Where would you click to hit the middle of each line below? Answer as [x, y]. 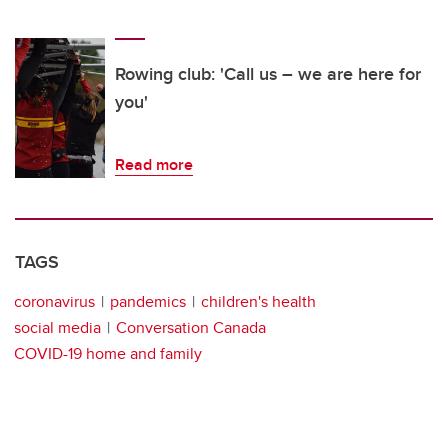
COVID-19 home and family [108, 354]
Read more [154, 165]
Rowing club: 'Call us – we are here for [268, 74]
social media [57, 328]
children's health [258, 302]
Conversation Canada [191, 328]
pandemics [148, 302]
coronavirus [54, 302]
